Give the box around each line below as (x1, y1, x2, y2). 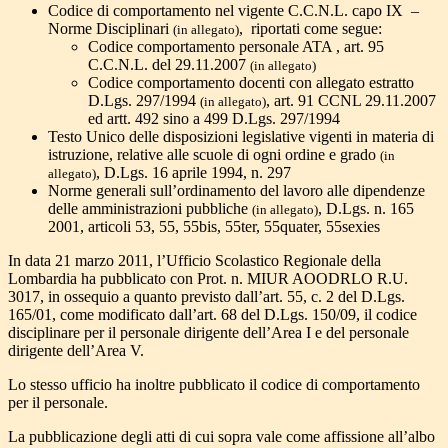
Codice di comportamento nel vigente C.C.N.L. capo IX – (48, 2, 419, 20)
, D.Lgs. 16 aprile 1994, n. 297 (96, 164, 291, 182)
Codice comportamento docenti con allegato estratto (88, 74, 414, 92)
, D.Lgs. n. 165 (318, 200, 414, 218)
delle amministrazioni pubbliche (48, 200, 252, 218)
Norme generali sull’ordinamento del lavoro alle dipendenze (48, 182, 425, 200)
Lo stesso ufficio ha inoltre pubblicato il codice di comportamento (8, 376, 420, 394)
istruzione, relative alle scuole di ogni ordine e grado (48, 146, 380, 164)
